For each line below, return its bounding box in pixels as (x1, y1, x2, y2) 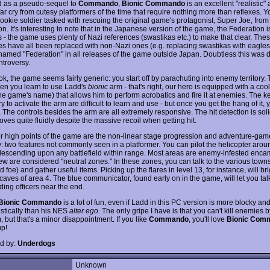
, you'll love (189, 215, 227, 224)
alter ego (69, 206, 98, 215)
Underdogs (17, 239, 55, 248)
